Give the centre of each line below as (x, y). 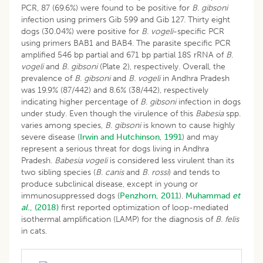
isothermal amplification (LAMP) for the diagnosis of (118, 219)
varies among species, (63, 125)
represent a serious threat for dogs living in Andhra (115, 149)
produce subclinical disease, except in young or (109, 184)
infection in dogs (210, 102)
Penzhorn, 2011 (149, 195)
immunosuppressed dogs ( (70, 195)
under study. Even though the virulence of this (108, 113)
